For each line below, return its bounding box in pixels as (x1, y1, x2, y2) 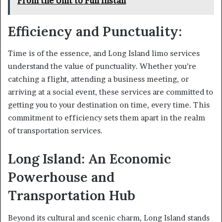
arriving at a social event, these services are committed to (8, 87, 213, 97)
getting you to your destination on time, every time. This (8, 100, 210, 110)
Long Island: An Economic (8, 150, 171, 167)
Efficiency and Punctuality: (8, 22, 182, 40)
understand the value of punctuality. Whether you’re (8, 61, 196, 71)
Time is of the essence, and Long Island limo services (8, 49, 200, 58)
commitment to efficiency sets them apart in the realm (8, 113, 205, 123)
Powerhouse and (8, 168, 114, 186)
